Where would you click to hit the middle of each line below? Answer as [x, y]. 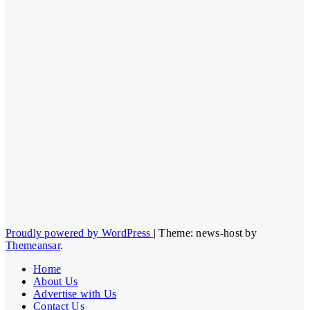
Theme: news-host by [208, 232]
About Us [56, 281]
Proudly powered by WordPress [80, 232]
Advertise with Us [75, 293]
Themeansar [33, 245]
